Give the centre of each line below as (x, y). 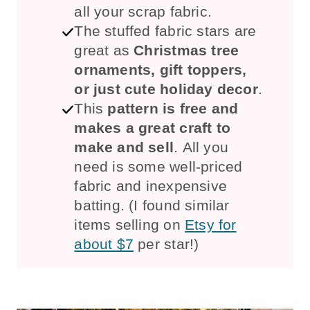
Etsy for (210, 224)
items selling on (129, 224)
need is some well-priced (158, 166)
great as (104, 50)
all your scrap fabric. (143, 11)
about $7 (104, 244)
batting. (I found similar (152, 205)
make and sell (124, 147)
